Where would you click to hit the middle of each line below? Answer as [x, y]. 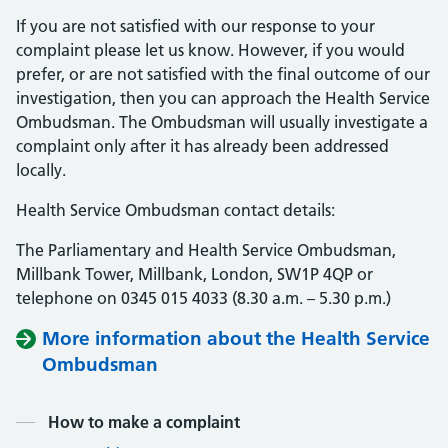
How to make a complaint [144, 422]
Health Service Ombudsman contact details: [175, 210]
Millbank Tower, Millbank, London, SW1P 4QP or [194, 274]
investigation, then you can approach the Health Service [223, 98]
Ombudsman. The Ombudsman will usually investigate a [222, 122]
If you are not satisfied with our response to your [195, 26]
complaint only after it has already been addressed [202, 146]
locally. [41, 170]
